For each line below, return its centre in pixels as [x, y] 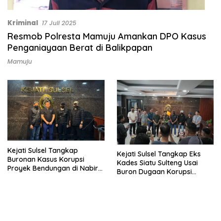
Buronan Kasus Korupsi [46, 159]
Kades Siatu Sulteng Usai [157, 163]
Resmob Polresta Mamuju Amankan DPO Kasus [107, 36]
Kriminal [23, 23]
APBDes [129, 180]
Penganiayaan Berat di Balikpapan [80, 47]
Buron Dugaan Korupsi [154, 171]
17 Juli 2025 [59, 23]
